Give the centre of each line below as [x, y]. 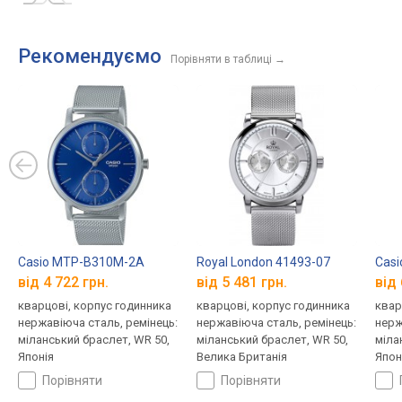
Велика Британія [241, 357]
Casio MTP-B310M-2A [81, 262]
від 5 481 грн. [241, 283]
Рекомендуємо [90, 56]
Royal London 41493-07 [263, 262]
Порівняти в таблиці [221, 59]
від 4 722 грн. [63, 283]
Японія [36, 357]
